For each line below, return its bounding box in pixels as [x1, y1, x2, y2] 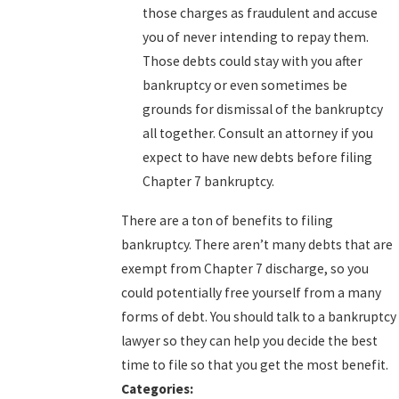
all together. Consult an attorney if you [142, 124, 373, 142]
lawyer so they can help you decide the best [121, 331, 379, 349]
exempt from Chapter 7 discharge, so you [121, 259, 370, 277]
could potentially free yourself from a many [121, 283, 382, 301]
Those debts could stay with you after [142, 52, 362, 69]
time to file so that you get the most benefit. [121, 355, 389, 373]
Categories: [121, 379, 197, 397]
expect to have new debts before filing [142, 148, 372, 166]
